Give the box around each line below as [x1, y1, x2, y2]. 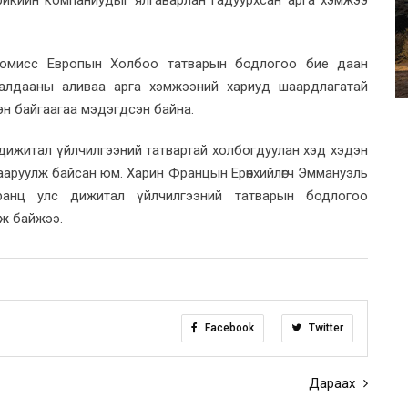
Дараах [309, 374, 359, 392]
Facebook [202, 321, 254, 334]
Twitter [306, 321, 343, 334]
